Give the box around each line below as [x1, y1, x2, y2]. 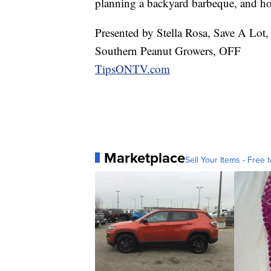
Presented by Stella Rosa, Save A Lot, [95, 24, 269, 40]
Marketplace [104, 146, 185, 169]
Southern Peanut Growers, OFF [95, 42, 241, 58]
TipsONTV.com [95, 60, 170, 76]
